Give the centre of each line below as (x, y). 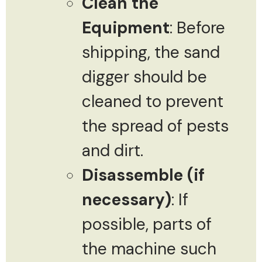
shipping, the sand (151, 52)
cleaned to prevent (153, 101)
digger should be (144, 77)
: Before (197, 27)
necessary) (127, 199)
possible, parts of (147, 224)
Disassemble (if (143, 175)
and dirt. (113, 150)
